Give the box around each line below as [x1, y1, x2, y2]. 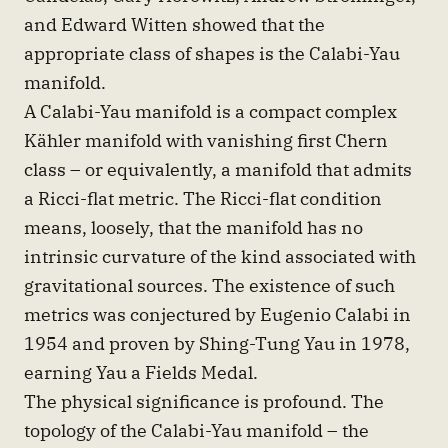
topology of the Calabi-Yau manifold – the [24, 418, 369, 443]
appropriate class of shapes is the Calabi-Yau [24, 41, 400, 66]
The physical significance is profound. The [24, 389, 384, 414]
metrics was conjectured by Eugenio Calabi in [24, 302, 411, 327]
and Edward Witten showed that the [24, 12, 325, 37]
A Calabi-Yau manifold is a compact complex [24, 99, 397, 124]
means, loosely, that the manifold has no [24, 215, 363, 240]
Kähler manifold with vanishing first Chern [24, 128, 388, 153]
